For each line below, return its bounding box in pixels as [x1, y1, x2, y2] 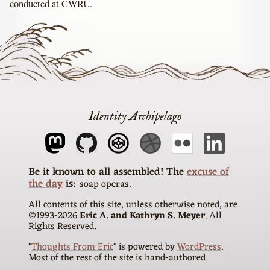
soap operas [79, 175, 129, 193]
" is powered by [113, 238, 177, 256]
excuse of [186, 162, 229, 181]
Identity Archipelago [88, 108, 182, 125]
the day [28, 174, 63, 193]
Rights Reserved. [28, 218, 96, 236]
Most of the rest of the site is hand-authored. [28, 249, 207, 266]
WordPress [177, 238, 221, 256]
